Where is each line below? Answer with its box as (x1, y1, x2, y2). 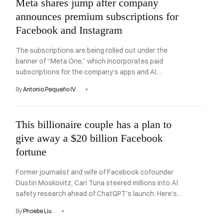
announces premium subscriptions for (16, 10, 178, 22)
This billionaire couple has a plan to (16, 118, 172, 131)
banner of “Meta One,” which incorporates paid (16, 57, 163, 66)
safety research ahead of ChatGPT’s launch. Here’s (16, 189, 177, 198)
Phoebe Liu (23, 207, 52, 215)
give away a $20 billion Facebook (16, 132, 163, 144)
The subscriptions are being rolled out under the (16, 46, 168, 55)
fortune (16, 146, 46, 158)
